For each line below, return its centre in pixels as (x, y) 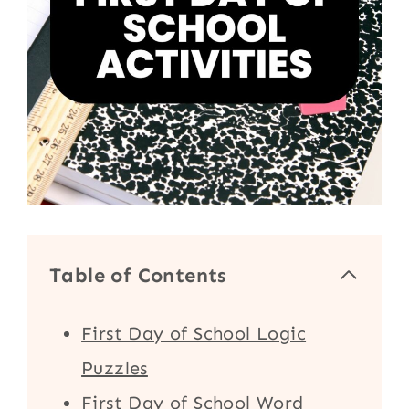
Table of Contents (138, 275)
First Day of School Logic (194, 333)
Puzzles (115, 367)
